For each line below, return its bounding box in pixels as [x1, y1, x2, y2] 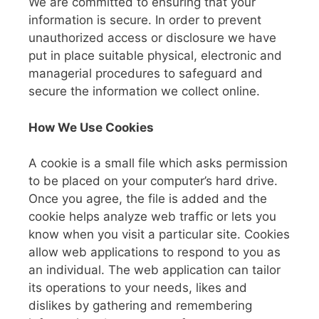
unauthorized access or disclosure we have [28, 31, 276, 45]
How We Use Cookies [28, 120, 154, 135]
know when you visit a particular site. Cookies [28, 227, 290, 241]
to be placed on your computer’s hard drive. [28, 174, 278, 188]
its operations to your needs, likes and [28, 281, 247, 295]
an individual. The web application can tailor [28, 263, 281, 277]
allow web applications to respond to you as [28, 245, 281, 259]
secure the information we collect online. [28, 84, 260, 98]
